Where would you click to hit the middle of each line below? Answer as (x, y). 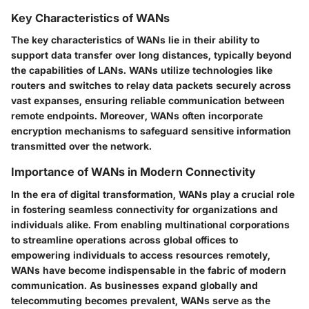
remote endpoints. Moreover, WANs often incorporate (137, 116)
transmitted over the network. (81, 146)
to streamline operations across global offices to (124, 239)
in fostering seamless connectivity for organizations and (144, 209)
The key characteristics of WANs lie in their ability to (135, 40)
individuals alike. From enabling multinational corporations (150, 224)
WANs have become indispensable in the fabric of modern (149, 270)
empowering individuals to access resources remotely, (141, 255)
